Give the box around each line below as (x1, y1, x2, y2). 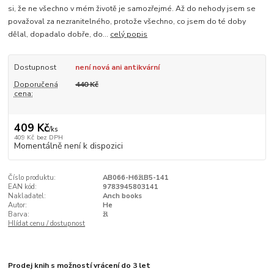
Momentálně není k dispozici (13, 140, 123, 152)
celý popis (110, 29, 148, 39)
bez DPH (36, 133, 63, 143)
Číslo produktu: (8, 173, 56, 183)
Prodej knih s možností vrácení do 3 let (8, 260, 151, 270)
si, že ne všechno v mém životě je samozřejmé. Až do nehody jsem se (8, 3, 256, 13)
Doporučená (13, 80, 58, 90)
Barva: (8, 210, 30, 220)
